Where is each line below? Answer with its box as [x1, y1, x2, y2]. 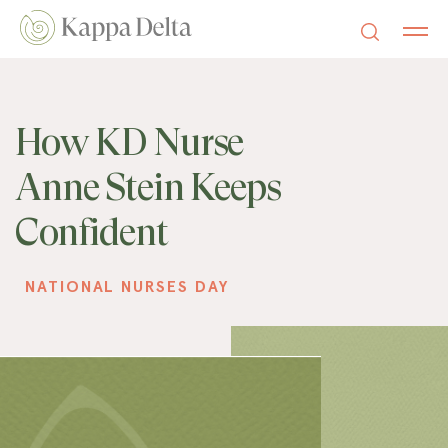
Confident [15, 210, 168, 254]
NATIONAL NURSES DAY [25, 276, 229, 296]
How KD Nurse [15, 120, 244, 164]
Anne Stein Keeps [15, 165, 281, 209]
